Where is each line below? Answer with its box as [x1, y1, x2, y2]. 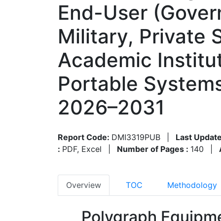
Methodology [167, 180, 217, 190]
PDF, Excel [62, 144, 102, 154]
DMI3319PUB [111, 132, 160, 142]
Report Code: [58, 132, 111, 142]
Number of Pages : [117, 144, 190, 154]
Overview [66, 180, 101, 190]
